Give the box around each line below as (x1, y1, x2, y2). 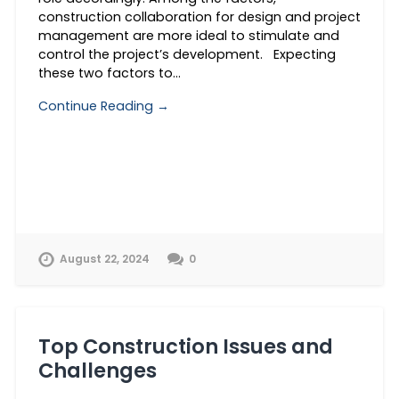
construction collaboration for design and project (37, 8, 361, 27)
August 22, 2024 (59, 251, 150, 266)
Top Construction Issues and (37, 331, 333, 361)
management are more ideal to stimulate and (37, 27, 339, 45)
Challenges (37, 355, 161, 385)
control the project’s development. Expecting (37, 45, 336, 64)
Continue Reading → (37, 96, 169, 115)
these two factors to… (37, 64, 181, 83)
